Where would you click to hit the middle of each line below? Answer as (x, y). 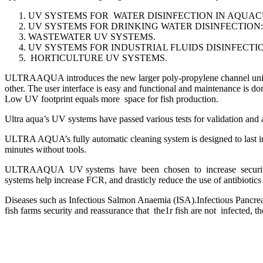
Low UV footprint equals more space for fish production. (112, 99)
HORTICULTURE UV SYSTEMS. (98, 58)
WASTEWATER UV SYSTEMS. (92, 36)
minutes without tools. (45, 149)
